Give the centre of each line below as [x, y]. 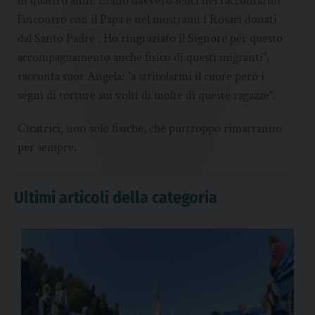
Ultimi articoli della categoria [116, 198]
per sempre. [47, 148]
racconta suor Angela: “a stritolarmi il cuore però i [141, 77]
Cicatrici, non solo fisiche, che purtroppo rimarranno [150, 129]
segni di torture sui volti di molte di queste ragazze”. [147, 96]
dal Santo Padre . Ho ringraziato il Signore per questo [150, 39]
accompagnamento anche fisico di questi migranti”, [143, 58]
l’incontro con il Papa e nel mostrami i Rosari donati [147, 20]
